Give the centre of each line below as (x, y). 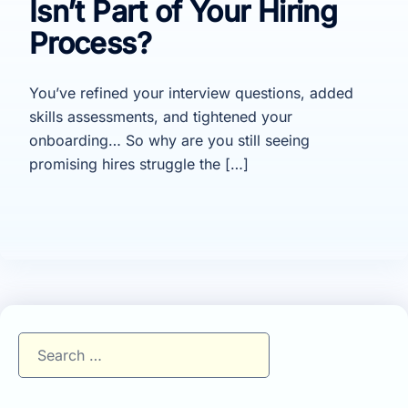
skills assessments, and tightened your (161, 116)
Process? (90, 43)
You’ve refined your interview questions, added (191, 92)
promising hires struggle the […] (139, 163)
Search (41, 343)
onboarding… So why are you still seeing (169, 140)
